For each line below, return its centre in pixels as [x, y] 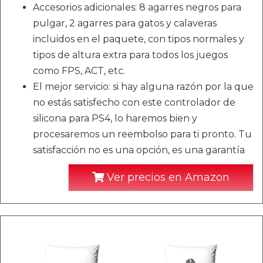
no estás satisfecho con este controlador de [134, 103]
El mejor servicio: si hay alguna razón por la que [143, 87]
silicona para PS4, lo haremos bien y [115, 119]
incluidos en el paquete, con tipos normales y [139, 39]
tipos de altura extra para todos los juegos [130, 55]
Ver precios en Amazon [167, 178]
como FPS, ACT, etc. [79, 71]
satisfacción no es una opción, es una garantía [139, 150]
